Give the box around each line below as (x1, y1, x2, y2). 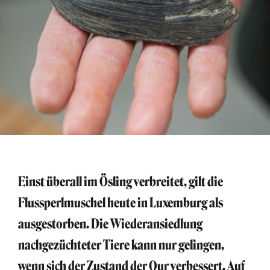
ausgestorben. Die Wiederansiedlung (18, 216, 202, 232)
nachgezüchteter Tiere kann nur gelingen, (18, 237, 224, 253)
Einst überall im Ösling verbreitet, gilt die (18, 174, 223, 190)
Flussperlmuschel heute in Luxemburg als (18, 195, 223, 211)
